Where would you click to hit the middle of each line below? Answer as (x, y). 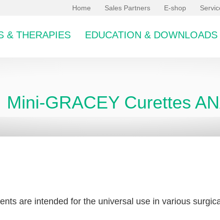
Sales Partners (127, 8)
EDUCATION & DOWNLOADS (151, 35)
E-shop (175, 8)
